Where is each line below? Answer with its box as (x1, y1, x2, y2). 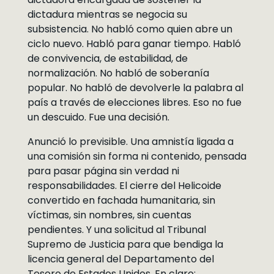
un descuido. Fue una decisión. (27, 110, 169, 124)
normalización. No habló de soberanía (27, 66, 209, 80)
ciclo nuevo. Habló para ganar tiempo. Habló (27, 37, 241, 51)
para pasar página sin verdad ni (27, 164, 179, 178)
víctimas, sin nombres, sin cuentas (27, 208, 191, 222)
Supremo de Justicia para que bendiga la (27, 237, 223, 251)
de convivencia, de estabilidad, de (27, 51, 188, 65)
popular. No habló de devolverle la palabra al (27, 81, 243, 95)
